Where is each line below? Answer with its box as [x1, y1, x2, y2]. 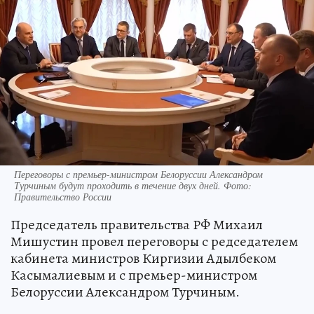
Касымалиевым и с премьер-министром [11, 266, 257, 285]
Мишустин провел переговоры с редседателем [11, 232, 298, 252]
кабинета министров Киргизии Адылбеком [11, 249, 276, 268]
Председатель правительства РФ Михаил [11, 215, 263, 235]
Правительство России [14, 190, 111, 204]
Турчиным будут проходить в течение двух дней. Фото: [14, 179, 252, 193]
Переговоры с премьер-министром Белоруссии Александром [14, 168, 263, 182]
